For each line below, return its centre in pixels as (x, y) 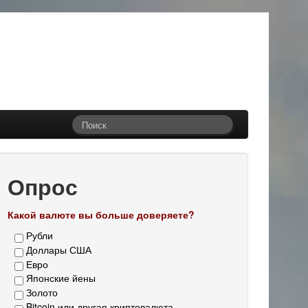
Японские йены (61, 278)
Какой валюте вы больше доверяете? (101, 214)
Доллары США (59, 249)
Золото (42, 293)
